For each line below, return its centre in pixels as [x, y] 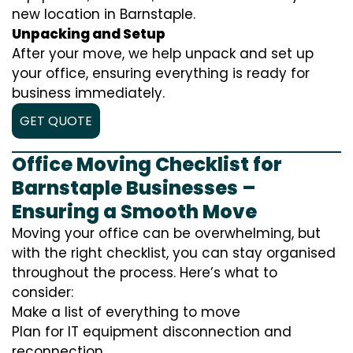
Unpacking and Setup [89, 34]
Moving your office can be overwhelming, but [166, 234]
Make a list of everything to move [126, 312]
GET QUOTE [56, 121]
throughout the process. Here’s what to [145, 273]
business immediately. [88, 93]
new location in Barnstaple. [104, 15]
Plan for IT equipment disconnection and [152, 332]
